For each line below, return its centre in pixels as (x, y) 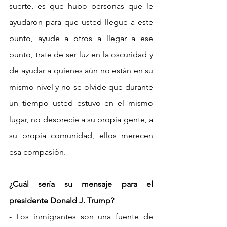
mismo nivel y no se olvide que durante (81, 87)
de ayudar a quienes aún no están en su (81, 70)
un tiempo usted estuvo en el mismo (81, 103)
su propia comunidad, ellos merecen (81, 135)
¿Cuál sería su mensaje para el (81, 184)
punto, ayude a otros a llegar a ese (81, 38)
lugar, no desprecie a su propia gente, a (81, 119)
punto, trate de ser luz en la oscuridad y (81, 54)
